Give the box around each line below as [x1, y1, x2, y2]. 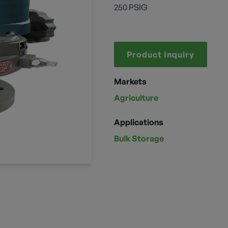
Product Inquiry [127, 49, 194, 60]
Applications [114, 117, 163, 128]
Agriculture [114, 93, 158, 103]
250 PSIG [114, 2, 148, 13]
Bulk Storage [114, 133, 164, 144]
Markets [114, 76, 147, 87]
